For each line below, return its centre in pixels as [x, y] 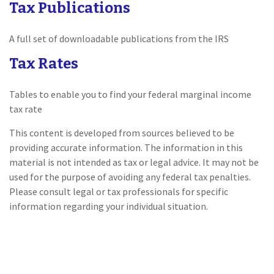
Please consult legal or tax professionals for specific [119, 191]
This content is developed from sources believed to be [122, 133]
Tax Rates [44, 64]
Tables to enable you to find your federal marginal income [130, 94]
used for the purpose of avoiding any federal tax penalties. [130, 177]
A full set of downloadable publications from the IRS [119, 39]
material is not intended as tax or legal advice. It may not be [134, 162]
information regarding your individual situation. [109, 206]
